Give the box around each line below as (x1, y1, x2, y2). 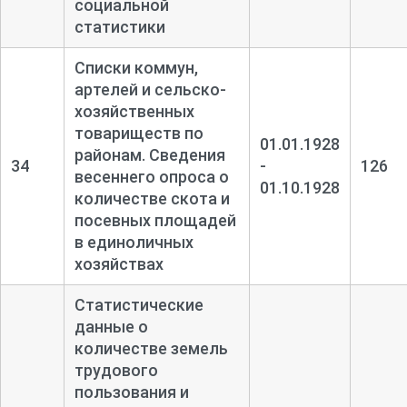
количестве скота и (74, 188, 230, 208)
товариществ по (74, 123, 203, 143)
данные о (74, 316, 148, 336)
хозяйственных (74, 101, 194, 121)
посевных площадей (74, 210, 236, 230)
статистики (74, 16, 165, 36)
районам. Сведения (74, 144, 225, 164)
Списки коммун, (74, 57, 198, 77)
